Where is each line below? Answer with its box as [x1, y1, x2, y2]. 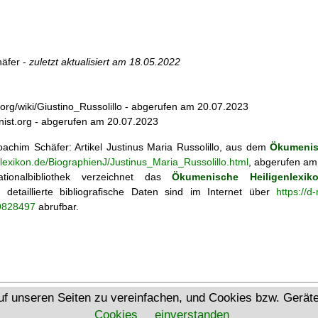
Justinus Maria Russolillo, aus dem [106, 141, 270, 153]
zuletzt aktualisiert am [29, 56, 129, 68]
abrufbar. [35, 200, 79, 212]
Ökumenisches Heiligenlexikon [102, 290, 239, 302]
